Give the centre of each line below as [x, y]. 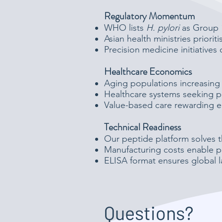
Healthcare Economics [148, 72]
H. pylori [163, 28]
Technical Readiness [142, 127]
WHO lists [125, 28]
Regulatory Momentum [149, 16]
